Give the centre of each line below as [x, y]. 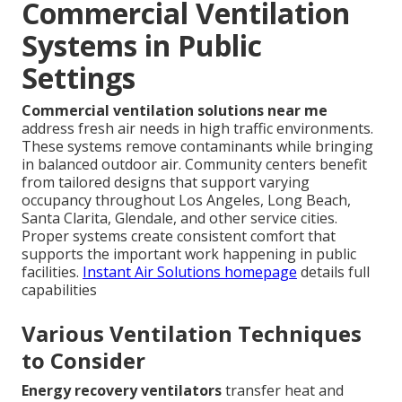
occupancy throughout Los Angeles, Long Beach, [186, 200]
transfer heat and [283, 390]
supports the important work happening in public [189, 253]
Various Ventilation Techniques [192, 333]
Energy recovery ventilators [122, 390]
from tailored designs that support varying [166, 182]
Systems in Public [142, 45]
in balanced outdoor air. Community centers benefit [194, 164]
